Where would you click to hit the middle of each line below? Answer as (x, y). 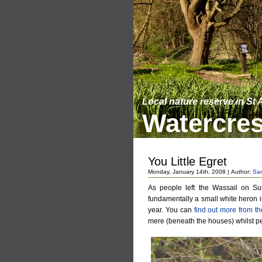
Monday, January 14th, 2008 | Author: (200, 172)
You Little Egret (187, 161)
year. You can (171, 210)
